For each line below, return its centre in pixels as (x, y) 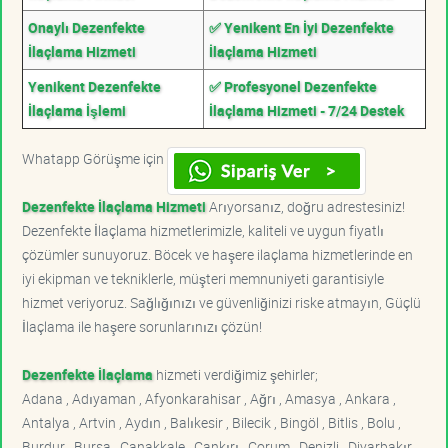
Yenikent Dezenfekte (94, 86)
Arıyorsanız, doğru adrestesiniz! (305, 206)
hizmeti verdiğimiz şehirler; (235, 374)
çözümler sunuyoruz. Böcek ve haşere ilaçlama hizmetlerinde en (217, 254)
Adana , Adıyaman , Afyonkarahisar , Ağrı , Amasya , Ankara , (209, 398)
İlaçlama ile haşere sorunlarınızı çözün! (142, 326)
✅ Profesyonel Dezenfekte (293, 86)
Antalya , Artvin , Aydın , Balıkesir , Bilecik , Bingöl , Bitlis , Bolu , (211, 422)
